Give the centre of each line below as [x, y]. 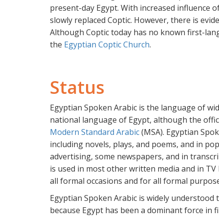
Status [77, 87]
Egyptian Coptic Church [107, 44]
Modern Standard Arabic [95, 132]
